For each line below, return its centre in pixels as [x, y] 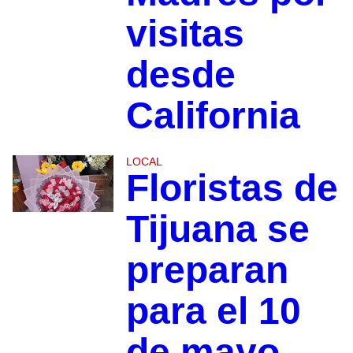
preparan [207, 269]
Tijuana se [217, 229]
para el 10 [213, 310]
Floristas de [232, 188]
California [213, 115]
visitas [185, 33]
